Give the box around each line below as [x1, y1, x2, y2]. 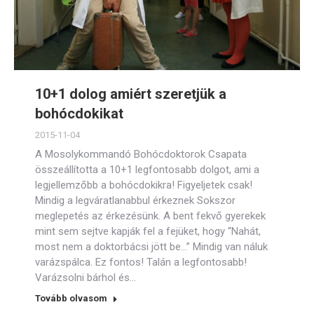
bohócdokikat [35, 105, 123, 122]
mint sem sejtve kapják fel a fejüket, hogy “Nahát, [35, 225, 261, 238]
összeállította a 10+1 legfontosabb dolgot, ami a [35, 163, 259, 176]
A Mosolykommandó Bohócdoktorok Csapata [35, 148, 247, 161]
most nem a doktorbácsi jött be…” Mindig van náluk [35, 240, 268, 253]
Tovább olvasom [35, 293, 107, 303]
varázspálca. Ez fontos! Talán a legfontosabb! [35, 256, 247, 268]
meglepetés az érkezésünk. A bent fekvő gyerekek [35, 210, 266, 222]
